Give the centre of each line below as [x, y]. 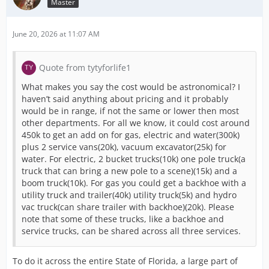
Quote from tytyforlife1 [85, 68]
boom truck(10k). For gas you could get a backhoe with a [134, 183]
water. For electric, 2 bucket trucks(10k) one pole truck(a [134, 159]
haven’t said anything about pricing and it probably [125, 99]
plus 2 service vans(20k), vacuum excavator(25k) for [124, 147]
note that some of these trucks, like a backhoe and [123, 219]
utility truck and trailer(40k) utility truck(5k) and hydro [129, 195]
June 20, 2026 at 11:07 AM [56, 34]
